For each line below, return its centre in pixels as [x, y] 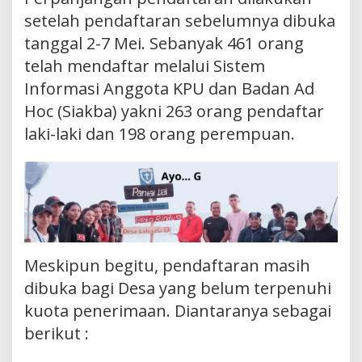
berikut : [57, 334]
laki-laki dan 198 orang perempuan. [160, 134]
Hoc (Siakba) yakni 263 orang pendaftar [174, 112]
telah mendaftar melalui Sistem [145, 66]
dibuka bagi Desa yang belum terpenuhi [178, 288]
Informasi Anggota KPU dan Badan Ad [169, 89]
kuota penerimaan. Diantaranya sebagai [178, 311]
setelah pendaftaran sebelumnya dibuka [180, 21]
